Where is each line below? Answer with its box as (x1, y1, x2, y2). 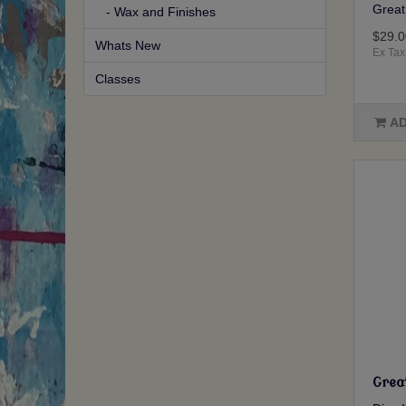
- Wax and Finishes (95, 5, 216, 20)
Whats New (95, 38, 160, 53)
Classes (95, 72, 140, 87)
